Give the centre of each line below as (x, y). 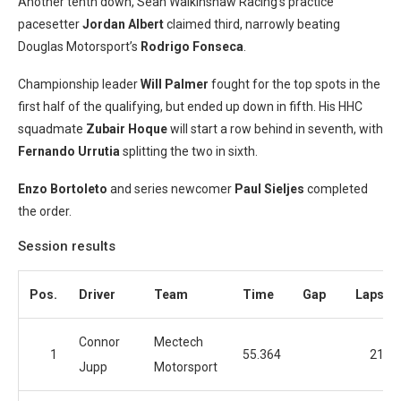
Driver (97, 294)
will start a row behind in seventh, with (275, 129)
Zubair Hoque (127, 129)
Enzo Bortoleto (63, 189)
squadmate (52, 129)
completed (336, 189)
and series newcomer (170, 189)
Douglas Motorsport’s (78, 47)
